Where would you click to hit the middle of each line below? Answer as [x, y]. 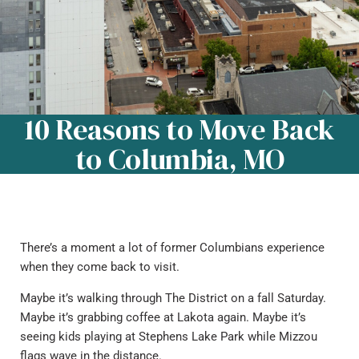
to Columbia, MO [179, 159]
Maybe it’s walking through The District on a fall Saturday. [173, 298]
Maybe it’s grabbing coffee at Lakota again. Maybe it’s [163, 317]
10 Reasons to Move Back [179, 129]
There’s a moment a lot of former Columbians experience [172, 248]
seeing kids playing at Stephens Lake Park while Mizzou [169, 337]
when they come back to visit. [100, 267]
